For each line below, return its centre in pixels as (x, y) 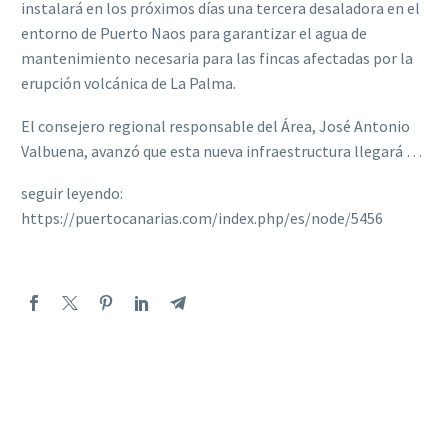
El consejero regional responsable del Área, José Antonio (215, 125)
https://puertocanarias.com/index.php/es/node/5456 (202, 218)
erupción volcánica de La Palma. (128, 83)
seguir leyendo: (72, 193)
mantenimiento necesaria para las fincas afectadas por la (217, 58)
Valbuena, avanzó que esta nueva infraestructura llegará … (221, 150)
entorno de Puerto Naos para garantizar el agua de (194, 33)
